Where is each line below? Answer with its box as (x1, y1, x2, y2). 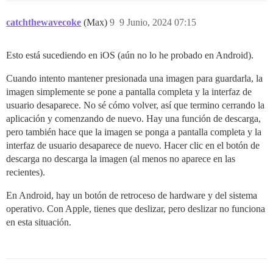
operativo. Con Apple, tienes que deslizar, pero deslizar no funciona (6, 203, 265, 214)
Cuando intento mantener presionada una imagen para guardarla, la (6, 73, 263, 83)
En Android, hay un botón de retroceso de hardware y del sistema (6, 190, 257, 200)
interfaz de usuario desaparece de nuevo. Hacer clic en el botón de (6, 140, 260, 151)
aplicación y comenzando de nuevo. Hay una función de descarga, (6, 113, 261, 124)
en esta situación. (6, 216, 71, 227)
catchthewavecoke (6, 16, 81, 27)
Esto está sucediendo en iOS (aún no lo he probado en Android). (6, 49, 253, 60)
